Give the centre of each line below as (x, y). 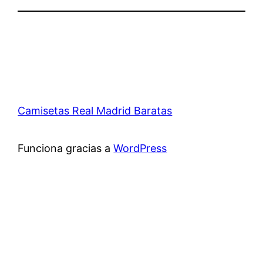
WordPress (140, 148)
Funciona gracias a (66, 148)
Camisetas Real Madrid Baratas (95, 110)
